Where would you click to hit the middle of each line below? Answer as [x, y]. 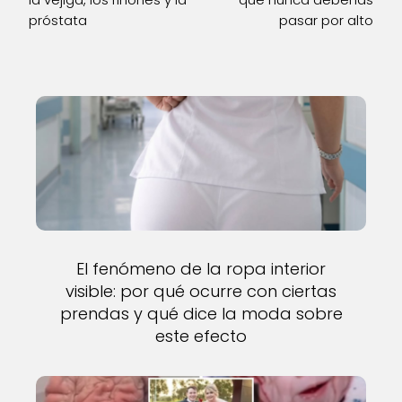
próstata [58, 21]
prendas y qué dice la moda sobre [201, 314]
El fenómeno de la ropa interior [201, 269]
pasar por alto [326, 21]
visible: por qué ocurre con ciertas [201, 292]
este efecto [201, 336]
